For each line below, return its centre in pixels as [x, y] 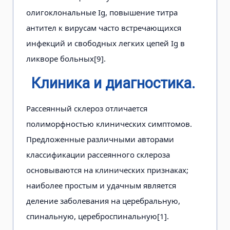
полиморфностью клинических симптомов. [109, 123]
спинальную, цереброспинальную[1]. [98, 216]
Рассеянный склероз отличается [87, 108]
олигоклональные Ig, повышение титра [102, 12]
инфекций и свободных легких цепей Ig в [106, 43]
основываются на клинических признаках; [107, 170]
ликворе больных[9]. [66, 58]
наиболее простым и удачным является [101, 185]
